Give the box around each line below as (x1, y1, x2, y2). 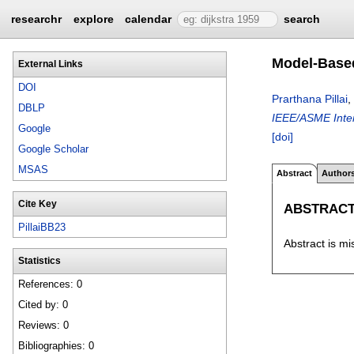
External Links (17, 58, 83, 69)
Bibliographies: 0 (18, 340, 95, 352)
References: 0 (18, 278, 83, 291)
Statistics (17, 255, 61, 265)
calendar (125, 13, 172, 25)
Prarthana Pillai (272, 92, 348, 105)
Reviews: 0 (18, 319, 70, 332)
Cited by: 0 (18, 299, 69, 311)
